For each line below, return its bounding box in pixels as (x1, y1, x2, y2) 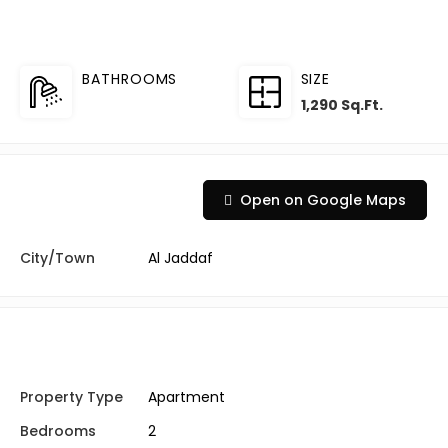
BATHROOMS (82, 69, 178, 89)
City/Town (20, 248, 95, 268)
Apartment (148, 387, 225, 407)
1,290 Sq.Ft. (300, 95, 383, 115)
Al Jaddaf (148, 248, 213, 268)
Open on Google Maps (240, 190, 406, 210)
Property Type (20, 387, 123, 407)
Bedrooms (20, 421, 96, 441)
